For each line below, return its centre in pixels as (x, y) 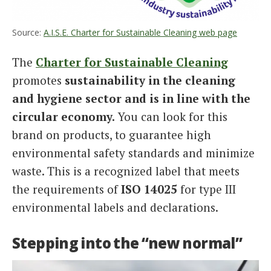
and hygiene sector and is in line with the (131, 98)
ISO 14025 (149, 189)
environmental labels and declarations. (115, 207)
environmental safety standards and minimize (133, 152)
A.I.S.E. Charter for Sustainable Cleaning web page (140, 32)
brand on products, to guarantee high (112, 134)
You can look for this (171, 116)
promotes (38, 80)
